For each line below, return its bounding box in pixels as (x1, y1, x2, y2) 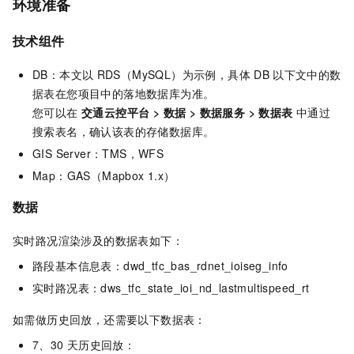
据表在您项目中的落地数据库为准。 (32, 85, 215, 102)
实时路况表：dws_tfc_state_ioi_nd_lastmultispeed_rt (32, 279, 310, 296)
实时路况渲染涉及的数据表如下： (13, 232, 183, 248)
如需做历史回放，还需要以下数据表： (13, 311, 206, 327)
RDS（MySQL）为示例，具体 (96, 66, 250, 83)
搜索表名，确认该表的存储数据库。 (32, 123, 215, 140)
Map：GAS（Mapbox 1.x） (32, 168, 175, 184)
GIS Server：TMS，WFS (32, 145, 164, 162)
